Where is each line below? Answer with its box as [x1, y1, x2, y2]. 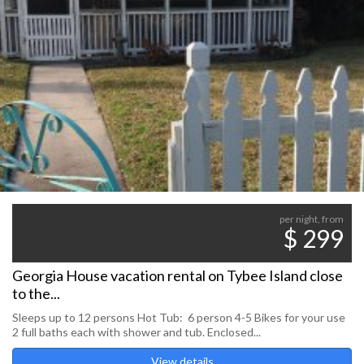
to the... [12, 284, 60, 302]
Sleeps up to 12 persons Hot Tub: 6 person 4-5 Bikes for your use [12, 310, 345, 324]
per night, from [279, 213, 344, 225]
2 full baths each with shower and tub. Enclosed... [12, 325, 261, 339]
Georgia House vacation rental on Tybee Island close [12, 266, 343, 284]
